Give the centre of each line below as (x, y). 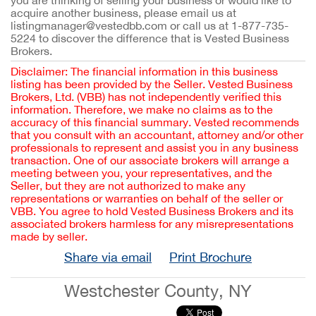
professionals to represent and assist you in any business (154, 147)
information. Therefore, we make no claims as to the (142, 109)
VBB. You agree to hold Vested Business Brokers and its (152, 211)
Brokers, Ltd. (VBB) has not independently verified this (146, 97)
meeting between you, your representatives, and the (141, 173)
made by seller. (49, 236)
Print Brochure (211, 257)
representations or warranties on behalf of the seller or (147, 198)
